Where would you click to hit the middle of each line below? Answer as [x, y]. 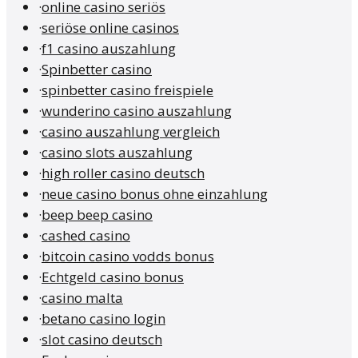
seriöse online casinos [110, 28]
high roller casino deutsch [123, 173]
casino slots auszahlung [117, 153]
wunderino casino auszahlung [137, 111]
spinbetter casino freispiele [127, 90]
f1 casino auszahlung [109, 49]
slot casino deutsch [102, 340]
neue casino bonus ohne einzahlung [155, 194]
